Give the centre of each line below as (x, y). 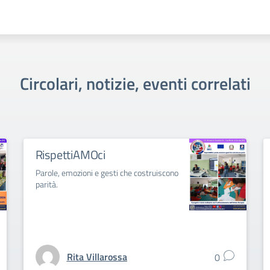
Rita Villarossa (97, 257)
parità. (46, 184)
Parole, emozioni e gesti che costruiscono (107, 173)
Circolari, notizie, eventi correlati (135, 83)
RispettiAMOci (71, 155)
